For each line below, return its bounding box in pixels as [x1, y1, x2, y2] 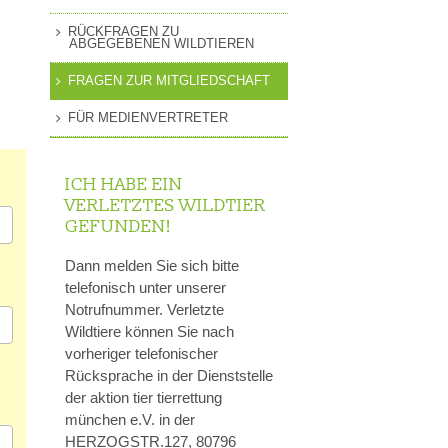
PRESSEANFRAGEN [123, 49, 255, 66]
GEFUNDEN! [65, 214, 172, 236]
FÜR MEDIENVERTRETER [67, 109, 228, 125]
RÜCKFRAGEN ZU [67, 23, 179, 39]
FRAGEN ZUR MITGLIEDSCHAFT [67, 72, 270, 88]
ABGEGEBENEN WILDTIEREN [69, 35, 254, 51]
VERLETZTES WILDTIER [65, 193, 266, 215]
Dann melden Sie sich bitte [65, 257, 239, 275]
